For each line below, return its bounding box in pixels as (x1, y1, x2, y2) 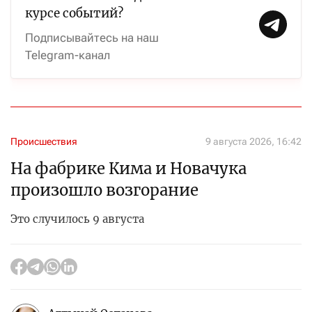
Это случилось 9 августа (10, 212, 144, 226)
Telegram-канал (25, 48, 110, 63)
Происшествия (10, 136, 77, 148)
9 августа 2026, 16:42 (205, 136, 302, 148)
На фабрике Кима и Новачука (10, 159, 247, 179)
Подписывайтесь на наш (25, 31, 159, 45)
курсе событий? (25, 6, 123, 22)
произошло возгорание (10, 180, 198, 201)
